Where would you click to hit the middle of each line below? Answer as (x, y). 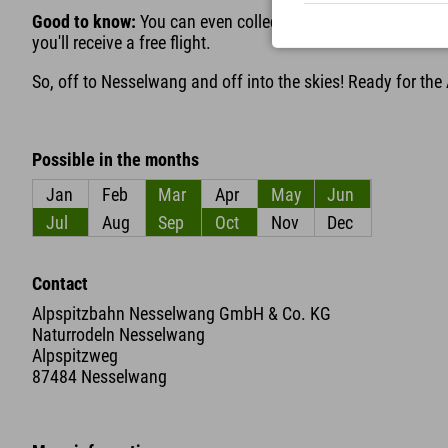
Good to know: (84, 22)
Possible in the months (115, 160)
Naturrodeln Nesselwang (118, 335)
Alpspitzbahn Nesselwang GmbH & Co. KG (181, 314)
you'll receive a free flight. (121, 43)
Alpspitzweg (77, 356)
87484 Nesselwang (99, 377)
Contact (60, 284)
